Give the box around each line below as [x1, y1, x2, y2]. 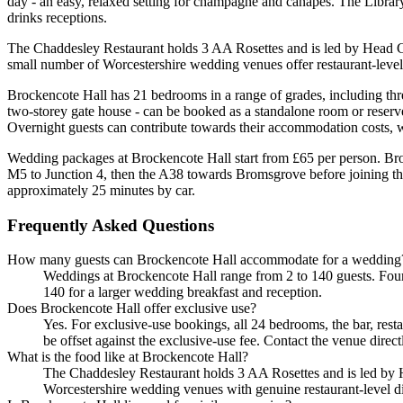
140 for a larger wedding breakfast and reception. [43, 284, 322, 300]
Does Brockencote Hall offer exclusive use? [7, 300, 256, 317]
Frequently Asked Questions [7, 215, 214, 235]
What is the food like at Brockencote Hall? [7, 349, 248, 365]
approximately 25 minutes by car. [7, 182, 195, 198]
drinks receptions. [7, 9, 107, 25]
